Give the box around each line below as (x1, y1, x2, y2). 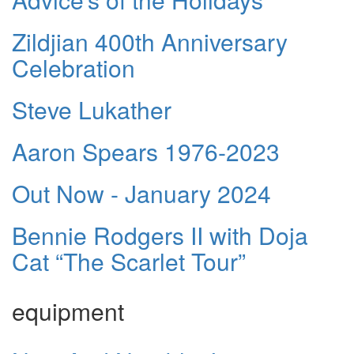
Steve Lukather (12, 92, 171, 126)
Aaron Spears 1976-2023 (12, 134, 280, 168)
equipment (12, 293, 124, 328)
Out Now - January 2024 (12, 175, 271, 210)
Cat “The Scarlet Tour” (12, 243, 246, 278)
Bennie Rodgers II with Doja (12, 217, 308, 252)
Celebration (12, 50, 135, 85)
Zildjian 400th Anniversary (12, 24, 288, 58)
